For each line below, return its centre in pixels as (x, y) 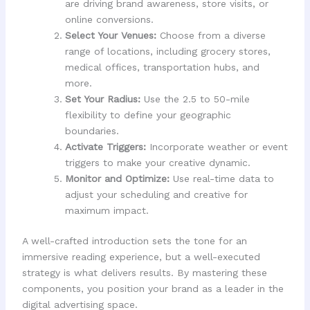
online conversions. (109, 20)
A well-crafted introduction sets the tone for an (134, 241)
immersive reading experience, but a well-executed (141, 257)
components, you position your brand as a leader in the (153, 289)
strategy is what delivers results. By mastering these (144, 273)
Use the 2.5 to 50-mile (195, 99)
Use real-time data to (221, 179)
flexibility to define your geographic (148, 115)
